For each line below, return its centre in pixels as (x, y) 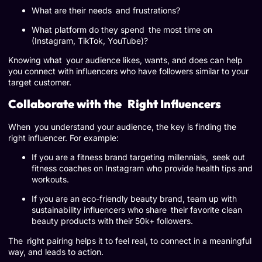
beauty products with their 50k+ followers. (112, 221)
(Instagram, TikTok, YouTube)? (90, 40)
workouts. (50, 180)
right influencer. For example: (63, 137)
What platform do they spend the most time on (122, 29)
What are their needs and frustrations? (106, 10)
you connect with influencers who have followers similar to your (128, 71)
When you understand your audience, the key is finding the (122, 126)
